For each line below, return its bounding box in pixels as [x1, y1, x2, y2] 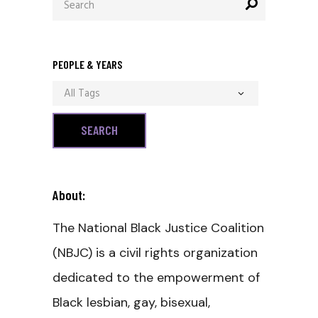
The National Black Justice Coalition [53, 219, 264, 236]
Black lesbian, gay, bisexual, [53, 293, 210, 311]
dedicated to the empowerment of [53, 268, 260, 286]
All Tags [64, 85, 100, 103]
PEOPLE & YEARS [53, 57, 122, 71]
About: [53, 186, 85, 203]
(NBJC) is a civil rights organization [53, 243, 258, 261]
